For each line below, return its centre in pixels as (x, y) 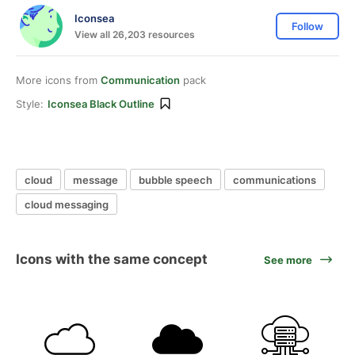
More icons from (58, 80)
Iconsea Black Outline (101, 104)
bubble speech (176, 179)
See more (288, 260)
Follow (307, 26)
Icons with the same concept (112, 259)
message (95, 179)
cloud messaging (67, 204)
